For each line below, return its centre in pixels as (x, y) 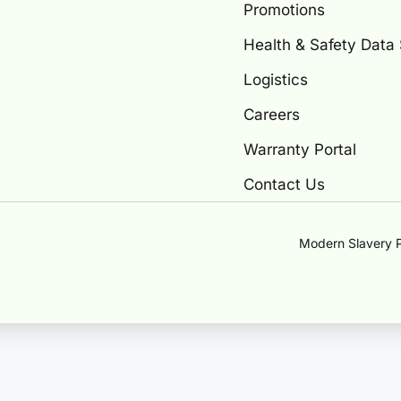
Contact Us (284, 184)
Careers (272, 114)
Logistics (276, 79)
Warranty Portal (300, 149)
